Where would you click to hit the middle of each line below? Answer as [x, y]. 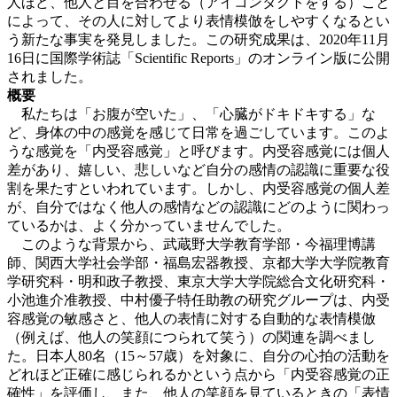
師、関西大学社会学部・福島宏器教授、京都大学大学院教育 [198, 262]
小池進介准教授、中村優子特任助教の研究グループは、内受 [198, 300]
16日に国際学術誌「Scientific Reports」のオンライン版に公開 [198, 58]
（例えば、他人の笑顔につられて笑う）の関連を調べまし [191, 337]
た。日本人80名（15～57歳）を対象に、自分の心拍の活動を [198, 355]
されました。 [50, 76]
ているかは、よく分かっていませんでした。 [149, 225]
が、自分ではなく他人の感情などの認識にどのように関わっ [198, 206]
